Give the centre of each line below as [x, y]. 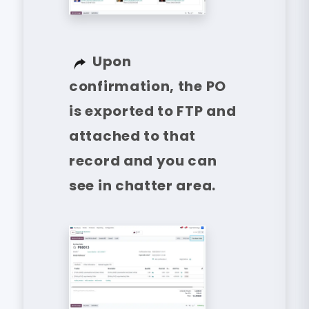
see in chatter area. [142, 186]
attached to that [133, 136]
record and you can [143, 161]
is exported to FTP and [153, 111]
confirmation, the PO [148, 87]
